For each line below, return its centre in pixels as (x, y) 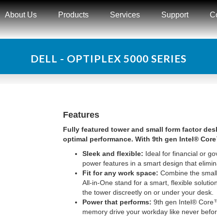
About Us (21, 15)
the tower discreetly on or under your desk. (148, 192)
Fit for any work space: (120, 173)
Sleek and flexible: (113, 154)
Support (175, 15)
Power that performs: (117, 202)
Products (74, 15)
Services (125, 15)
